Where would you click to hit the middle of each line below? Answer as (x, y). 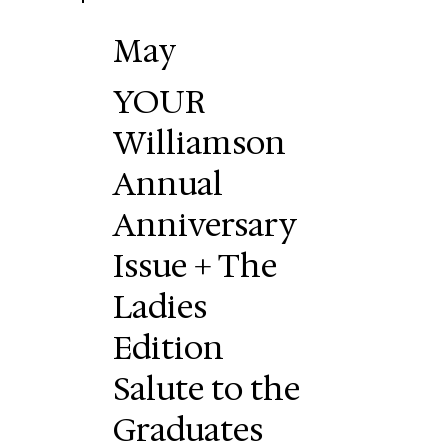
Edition (169, 348)
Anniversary (205, 225)
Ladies (160, 307)
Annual (168, 184)
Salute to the (207, 389)
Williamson (200, 143)
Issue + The (195, 266)
